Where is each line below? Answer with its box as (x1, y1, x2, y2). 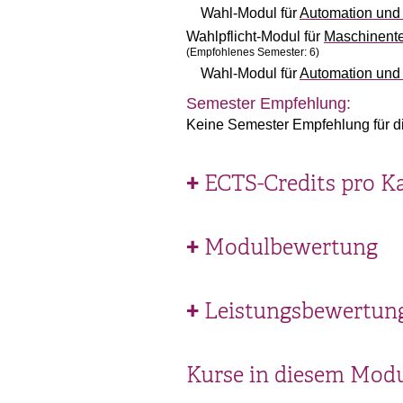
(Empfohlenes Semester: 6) (186, 46, 319, 58)
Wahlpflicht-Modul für (186, 29, 324, 44)
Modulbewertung (204, 234, 378, 261)
